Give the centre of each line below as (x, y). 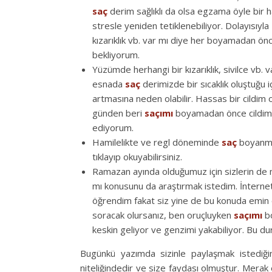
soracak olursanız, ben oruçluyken (163, 215)
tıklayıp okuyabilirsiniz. (137, 156)
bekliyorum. (116, 54)
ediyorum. (113, 127)
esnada (109, 83)
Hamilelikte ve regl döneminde (157, 142)
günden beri (118, 113)
